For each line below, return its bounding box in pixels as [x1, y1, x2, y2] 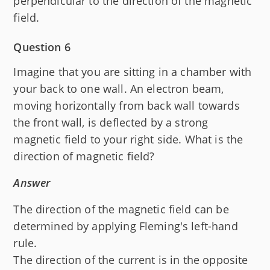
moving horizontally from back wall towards [13, 98, 240, 113]
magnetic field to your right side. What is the [13, 131, 243, 146]
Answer [13, 175, 51, 190]
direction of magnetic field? [13, 148, 155, 163]
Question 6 [13, 39, 71, 54]
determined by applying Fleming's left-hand [13, 218, 238, 233]
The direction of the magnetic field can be [13, 201, 229, 216]
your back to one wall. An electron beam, [13, 81, 224, 96]
